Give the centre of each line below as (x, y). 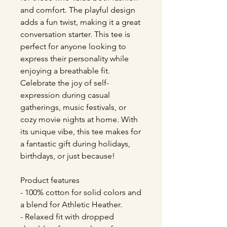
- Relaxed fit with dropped (67, 217)
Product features (50, 180)
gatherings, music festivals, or (73, 107)
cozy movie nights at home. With (79, 120)
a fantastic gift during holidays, (75, 144)
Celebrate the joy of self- (65, 83)
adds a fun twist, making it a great (80, 22)
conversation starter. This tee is (75, 34)
